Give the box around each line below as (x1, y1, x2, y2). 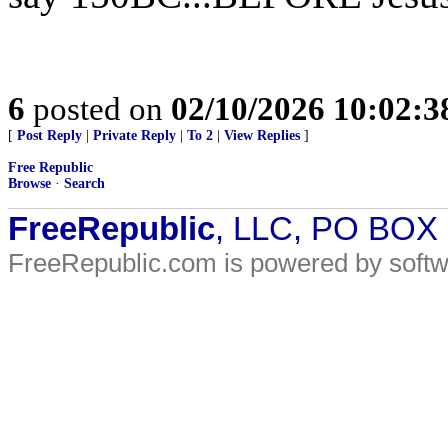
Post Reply (17, 128, 82, 143)
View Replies (224, 128, 300, 143)
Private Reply (93, 128, 176, 143)
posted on (25, 90, 171, 127)
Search (64, 176, 105, 191)
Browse (8, 176, 51, 191)
